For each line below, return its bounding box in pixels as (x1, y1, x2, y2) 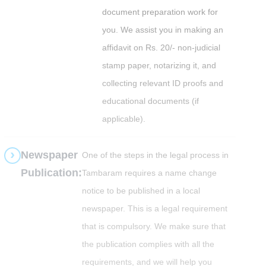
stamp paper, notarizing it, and (102, 60, 217, 70)
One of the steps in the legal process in (82, 150, 229, 160)
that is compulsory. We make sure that (82, 221, 226, 231)
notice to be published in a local (82, 185, 201, 195)
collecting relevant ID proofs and (102, 78, 224, 88)
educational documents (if (102, 96, 199, 106)
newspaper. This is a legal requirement (82, 203, 228, 213)
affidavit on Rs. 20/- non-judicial (102, 42, 221, 52)
